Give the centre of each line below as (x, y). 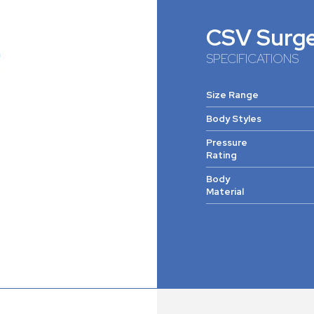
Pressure (227, 143)
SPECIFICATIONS (252, 59)
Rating (221, 156)
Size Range (232, 95)
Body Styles (234, 119)
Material (225, 192)
